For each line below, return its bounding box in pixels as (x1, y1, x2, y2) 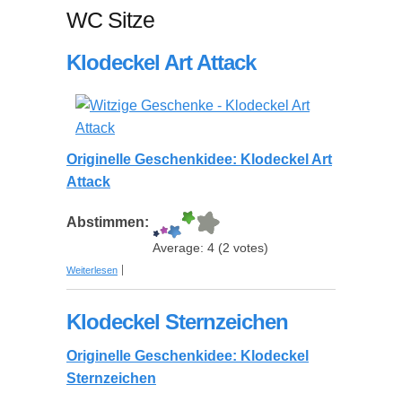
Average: (153, 241, 207, 255)
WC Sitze (66, 7, 154, 32)
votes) (230, 241, 268, 255)
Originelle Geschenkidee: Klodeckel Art (66, 152, 332, 167)
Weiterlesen (66, 265, 118, 275)
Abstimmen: (66, 214, 153, 230)
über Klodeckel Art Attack (118, 259, 226, 270)
